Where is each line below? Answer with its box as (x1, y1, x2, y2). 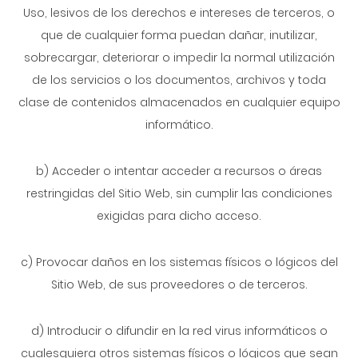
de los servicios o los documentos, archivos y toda (32, 72, 326, 88)
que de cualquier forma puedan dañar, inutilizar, (41, 27, 317, 43)
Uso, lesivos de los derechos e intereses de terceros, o (23, 5, 335, 21)
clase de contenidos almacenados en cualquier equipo (18, 94, 340, 110)
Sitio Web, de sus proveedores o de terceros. (50, 276, 308, 292)
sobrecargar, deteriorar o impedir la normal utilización (23, 50, 335, 66)
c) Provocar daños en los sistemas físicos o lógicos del (20, 254, 338, 270)
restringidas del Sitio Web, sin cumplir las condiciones (26, 185, 332, 201)
